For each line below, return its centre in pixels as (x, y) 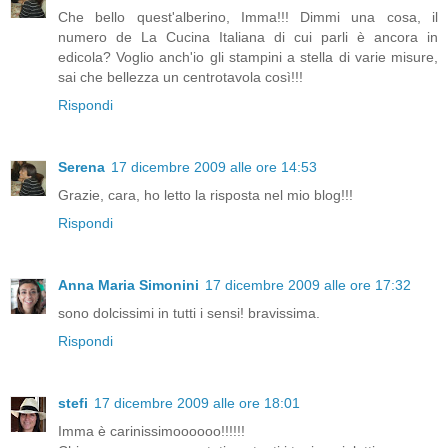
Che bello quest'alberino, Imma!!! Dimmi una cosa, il (248, 17)
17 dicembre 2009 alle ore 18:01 (197, 403)
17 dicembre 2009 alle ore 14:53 (214, 167)
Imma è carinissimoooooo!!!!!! (151, 431)
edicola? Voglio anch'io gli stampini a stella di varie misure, (248, 57)
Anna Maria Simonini (128, 285)
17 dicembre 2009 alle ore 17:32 (308, 285)
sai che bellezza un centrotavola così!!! (180, 77)
